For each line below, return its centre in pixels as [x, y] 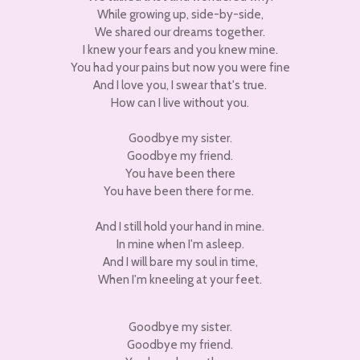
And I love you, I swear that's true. [180, 85]
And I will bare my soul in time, [180, 262]
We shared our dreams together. [180, 32]
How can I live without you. [180, 103]
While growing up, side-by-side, [180, 14]
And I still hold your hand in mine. [180, 227]
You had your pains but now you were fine [180, 67]
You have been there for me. [179, 191]
